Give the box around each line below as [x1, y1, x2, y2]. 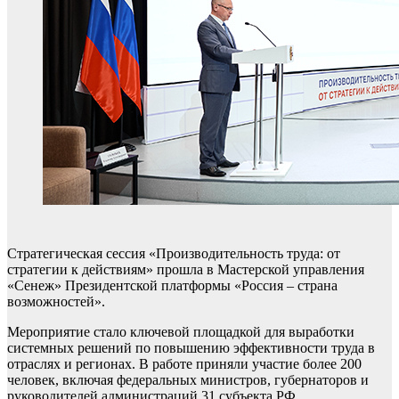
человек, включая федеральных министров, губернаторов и [7, 372, 369, 387]
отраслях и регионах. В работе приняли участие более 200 [7, 356, 362, 371]
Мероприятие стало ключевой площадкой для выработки [7, 324, 354, 339]
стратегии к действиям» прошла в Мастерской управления [7, 262, 364, 277]
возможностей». [7, 294, 105, 309]
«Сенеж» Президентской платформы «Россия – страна [7, 278, 338, 293]
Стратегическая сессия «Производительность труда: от [7, 246, 340, 261]
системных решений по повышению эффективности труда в [7, 340, 375, 355]
